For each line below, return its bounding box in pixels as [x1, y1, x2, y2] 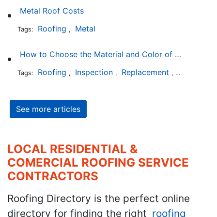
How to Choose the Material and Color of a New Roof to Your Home [174, 49, 181, 59]
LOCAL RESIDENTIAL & [7, 141, 138, 156]
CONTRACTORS [7, 169, 98, 183]
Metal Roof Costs [19, 6, 84, 15]
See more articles [16, 104, 80, 114]
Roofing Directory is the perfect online [7, 192, 190, 204]
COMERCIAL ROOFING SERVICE [7, 155, 189, 170]
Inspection [75, 67, 113, 77]
